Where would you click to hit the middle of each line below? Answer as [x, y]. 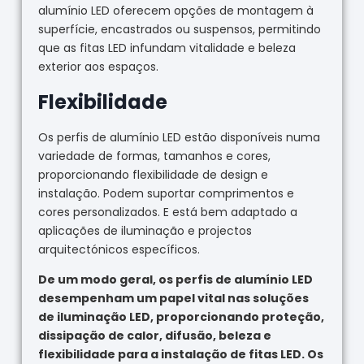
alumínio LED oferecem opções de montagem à [175, 11]
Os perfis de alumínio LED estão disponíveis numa [179, 138]
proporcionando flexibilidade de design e [153, 175]
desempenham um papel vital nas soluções [173, 299]
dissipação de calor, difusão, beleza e [154, 336]
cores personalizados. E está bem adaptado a [167, 212]
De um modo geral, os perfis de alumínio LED [175, 280]
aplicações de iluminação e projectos [145, 231]
